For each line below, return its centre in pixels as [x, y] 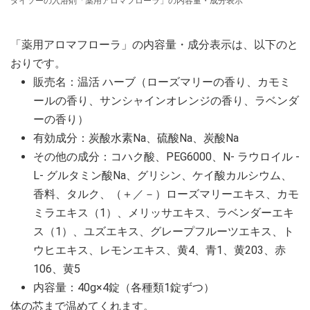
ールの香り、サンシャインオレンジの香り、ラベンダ [166, 101]
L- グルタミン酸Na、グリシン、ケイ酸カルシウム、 [163, 175]
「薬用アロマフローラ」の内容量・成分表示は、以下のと [154, 45]
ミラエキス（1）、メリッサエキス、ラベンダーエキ [164, 213]
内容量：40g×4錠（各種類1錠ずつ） [124, 288]
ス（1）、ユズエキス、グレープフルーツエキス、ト [164, 231]
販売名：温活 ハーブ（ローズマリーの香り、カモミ [162, 82]
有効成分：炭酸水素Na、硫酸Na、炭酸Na [136, 138]
